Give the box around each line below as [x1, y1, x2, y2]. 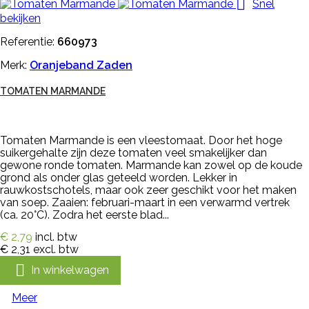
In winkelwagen [31, 263, 109, 277]
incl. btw [35, 230, 77, 244]
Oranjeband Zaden [30, 59, 132, 72]
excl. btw [33, 243, 79, 257]
